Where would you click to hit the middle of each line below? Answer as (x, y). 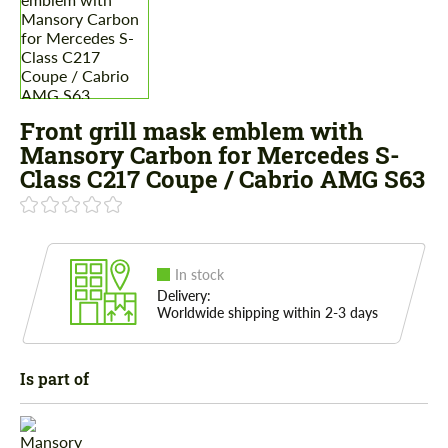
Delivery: (184, 296)
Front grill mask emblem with (191, 131)
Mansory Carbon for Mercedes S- (210, 155)
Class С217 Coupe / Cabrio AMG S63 (222, 179)
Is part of (54, 379)
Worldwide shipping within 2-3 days (267, 313)
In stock (199, 275)
